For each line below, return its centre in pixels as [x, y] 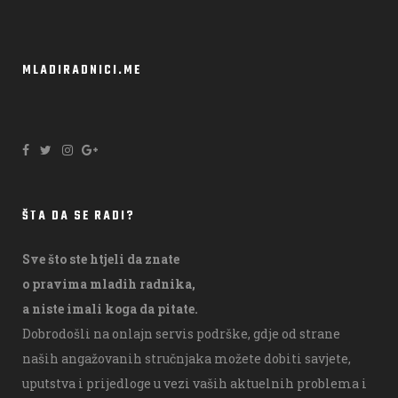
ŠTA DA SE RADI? [79, 216]
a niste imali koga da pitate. [110, 308]
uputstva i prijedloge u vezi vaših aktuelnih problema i [195, 383]
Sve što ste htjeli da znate [101, 259]
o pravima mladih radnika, [109, 283]
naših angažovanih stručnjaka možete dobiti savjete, [187, 358]
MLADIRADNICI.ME [82, 70]
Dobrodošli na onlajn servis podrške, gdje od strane [181, 333]
